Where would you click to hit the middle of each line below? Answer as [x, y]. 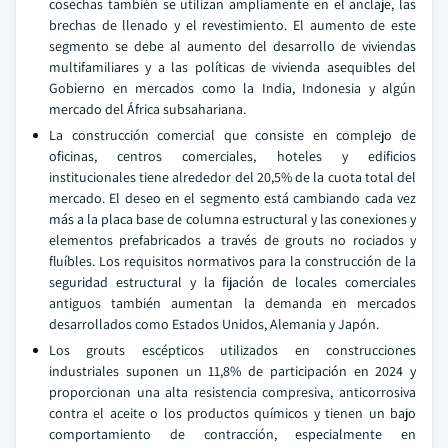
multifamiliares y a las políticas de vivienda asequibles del [232, 67]
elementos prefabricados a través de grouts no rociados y [232, 240]
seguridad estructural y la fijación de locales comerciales [232, 282]
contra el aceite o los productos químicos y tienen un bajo [232, 413]
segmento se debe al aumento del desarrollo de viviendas [232, 46]
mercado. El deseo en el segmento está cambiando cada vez [232, 198]
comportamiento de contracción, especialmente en [232, 434]
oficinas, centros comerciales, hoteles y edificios [232, 156]
